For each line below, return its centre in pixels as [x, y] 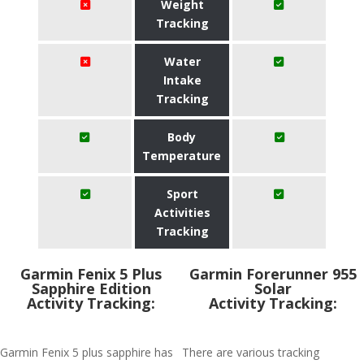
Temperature [182, 156]
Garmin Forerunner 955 [273, 274]
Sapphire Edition [91, 288]
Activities [182, 212]
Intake [182, 80]
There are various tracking [251, 352]
